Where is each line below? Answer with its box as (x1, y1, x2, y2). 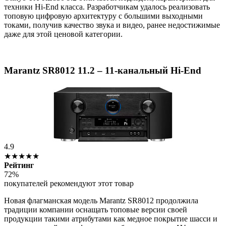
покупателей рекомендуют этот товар (4, 179, 134, 188)
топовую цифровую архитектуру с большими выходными (4, 11, 203, 20)
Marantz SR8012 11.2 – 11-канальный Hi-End (4, 65, 201, 76)
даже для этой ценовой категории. (4, 29, 123, 38)
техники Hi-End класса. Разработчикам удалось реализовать (4, 2, 210, 11)
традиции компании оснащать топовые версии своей (4, 205, 187, 214)
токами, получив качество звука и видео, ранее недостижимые (4, 20, 220, 29)
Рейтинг (4, 161, 34, 170)
